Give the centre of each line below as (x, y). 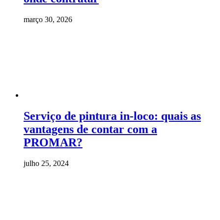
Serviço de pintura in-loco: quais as (112, 116)
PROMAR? (53, 142)
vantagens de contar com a (90, 129)
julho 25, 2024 (46, 163)
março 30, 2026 (48, 20)
